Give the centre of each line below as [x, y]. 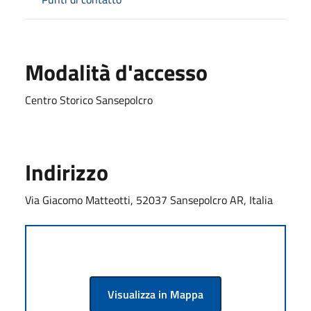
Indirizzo [67, 172]
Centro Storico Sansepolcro [89, 100]
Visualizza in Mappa [155, 294]
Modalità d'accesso [116, 72]
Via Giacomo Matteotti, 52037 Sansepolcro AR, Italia [149, 200]
